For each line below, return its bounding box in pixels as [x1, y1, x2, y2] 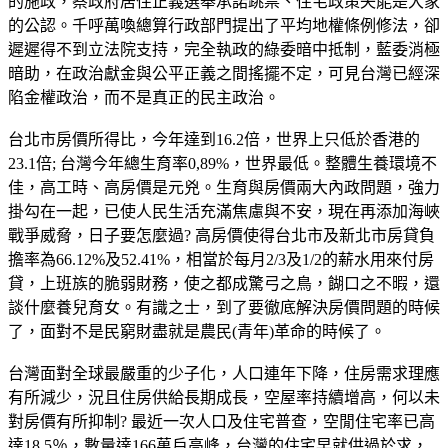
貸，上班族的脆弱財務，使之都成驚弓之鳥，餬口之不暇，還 [8, 274, 440, 292]
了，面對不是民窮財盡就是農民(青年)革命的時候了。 [8, 322, 386, 340]
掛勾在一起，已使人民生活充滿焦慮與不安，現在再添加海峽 [8, 202, 440, 220]
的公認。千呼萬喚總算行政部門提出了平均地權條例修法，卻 [8, 16, 440, 34]
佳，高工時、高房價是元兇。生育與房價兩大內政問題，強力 [8, 178, 440, 196]
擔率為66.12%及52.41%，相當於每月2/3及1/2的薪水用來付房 [8, 250, 434, 268]
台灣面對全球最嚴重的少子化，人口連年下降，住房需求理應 [8, 364, 440, 382]
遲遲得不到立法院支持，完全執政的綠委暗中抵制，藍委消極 [8, 40, 440, 58]
